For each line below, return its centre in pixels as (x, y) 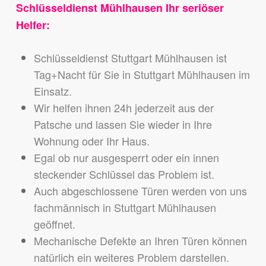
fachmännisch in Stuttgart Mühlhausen (125, 208)
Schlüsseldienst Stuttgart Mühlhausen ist (130, 58)
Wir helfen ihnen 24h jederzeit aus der (123, 108)
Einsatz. (53, 91)
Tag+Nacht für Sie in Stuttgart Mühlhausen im (142, 75)
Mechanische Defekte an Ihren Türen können (140, 241)
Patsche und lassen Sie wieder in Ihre (123, 124)
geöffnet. (54, 224)
